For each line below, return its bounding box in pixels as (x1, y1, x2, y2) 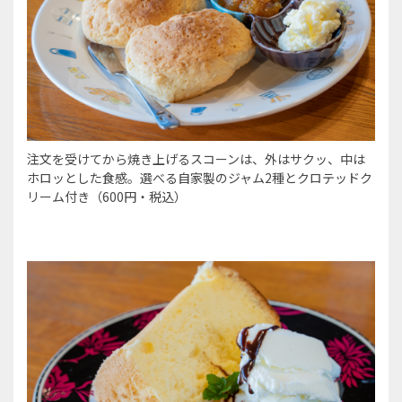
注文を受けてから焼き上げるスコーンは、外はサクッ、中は (27, 150, 365, 169)
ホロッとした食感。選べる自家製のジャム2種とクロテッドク (27, 169, 372, 188)
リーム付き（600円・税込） (27, 188, 187, 206)
